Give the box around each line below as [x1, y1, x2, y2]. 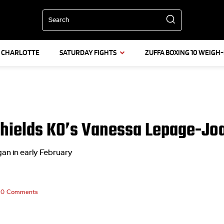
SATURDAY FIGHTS [59, 48, 116, 57]
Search [48, 16, 69, 23]
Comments [6, 188, 38, 195]
